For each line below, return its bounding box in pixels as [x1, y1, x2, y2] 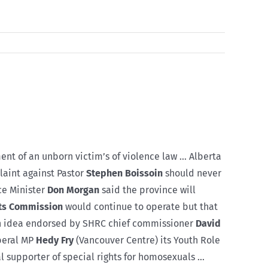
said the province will [99, 184, 196, 196]
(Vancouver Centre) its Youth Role [74, 234, 220, 246]
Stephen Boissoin [86, 167, 163, 179]
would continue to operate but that [63, 200, 218, 212]
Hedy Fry [36, 234, 74, 246]
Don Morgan [47, 184, 99, 196]
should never [163, 167, 221, 179]
